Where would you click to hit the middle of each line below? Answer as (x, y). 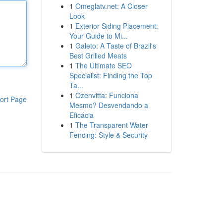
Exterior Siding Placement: (116, 26)
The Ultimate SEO (103, 65)
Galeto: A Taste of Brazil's (115, 46)
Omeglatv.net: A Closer (111, 6)
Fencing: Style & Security (108, 135)
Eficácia (81, 115)
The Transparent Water (111, 125)
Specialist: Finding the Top (111, 75)
